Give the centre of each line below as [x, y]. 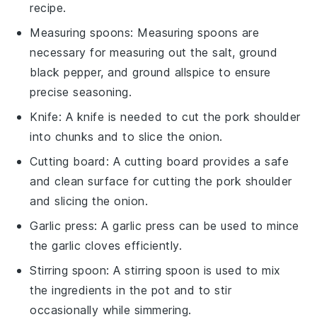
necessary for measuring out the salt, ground [154, 52]
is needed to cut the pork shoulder [202, 116]
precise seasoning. [81, 92]
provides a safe [244, 161]
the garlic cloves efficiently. [106, 245]
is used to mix [240, 270]
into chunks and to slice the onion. [126, 136]
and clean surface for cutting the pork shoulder [161, 181]
